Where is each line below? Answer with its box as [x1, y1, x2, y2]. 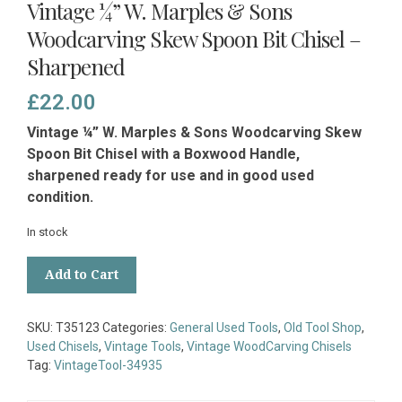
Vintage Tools [104, 339, 181, 354]
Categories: [102, 320, 170, 336]
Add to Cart [45, 267, 118, 283]
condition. [27, 188, 93, 206]
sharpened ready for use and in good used [27, 167, 314, 185]
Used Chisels [27, 339, 99, 354]
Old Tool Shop [284, 320, 362, 336]
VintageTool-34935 [54, 358, 162, 373]
